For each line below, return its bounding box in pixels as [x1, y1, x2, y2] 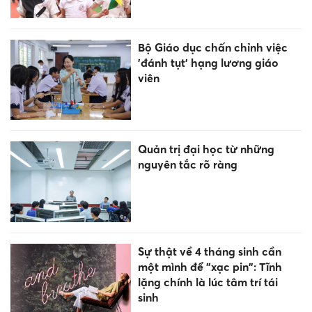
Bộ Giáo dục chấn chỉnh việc [137, 40, 288, 54]
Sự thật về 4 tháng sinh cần [137, 244, 281, 258]
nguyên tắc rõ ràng [137, 157, 237, 172]
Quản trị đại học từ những [137, 142, 274, 157]
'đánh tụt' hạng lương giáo [137, 55, 279, 70]
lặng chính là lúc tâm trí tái [137, 274, 278, 289]
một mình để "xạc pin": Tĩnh [137, 259, 282, 274]
